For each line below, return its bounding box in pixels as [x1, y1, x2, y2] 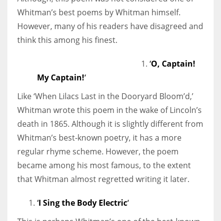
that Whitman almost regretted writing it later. [17, 173, 189, 184]
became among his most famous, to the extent [17, 159, 191, 171]
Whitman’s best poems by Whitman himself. [17, 6, 181, 18]
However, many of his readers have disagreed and [17, 20, 203, 32]
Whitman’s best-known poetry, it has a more [17, 132, 182, 143]
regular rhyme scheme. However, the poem [17, 146, 179, 157]
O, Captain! [151, 58, 195, 69]
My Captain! [37, 72, 84, 83]
